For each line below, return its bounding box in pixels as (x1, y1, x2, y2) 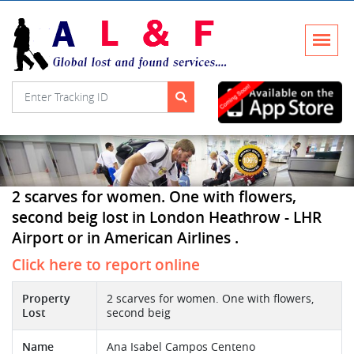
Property (22, 292, 70, 307)
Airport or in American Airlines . (12, 228, 239, 249)
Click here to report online (12, 254, 200, 276)
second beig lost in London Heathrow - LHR (12, 207, 322, 228)
